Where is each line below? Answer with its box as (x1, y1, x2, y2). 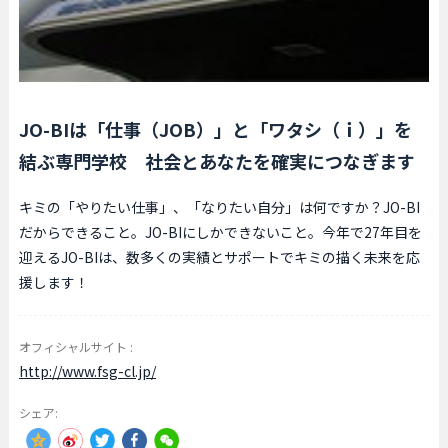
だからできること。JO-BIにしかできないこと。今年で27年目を (18, 222, 422, 242)
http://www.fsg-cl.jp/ (18, 361, 156, 382)
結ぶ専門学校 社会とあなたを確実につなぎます (18, 148, 415, 174)
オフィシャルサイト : (18, 338, 133, 355)
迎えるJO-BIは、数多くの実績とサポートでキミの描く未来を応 (18, 247, 420, 267)
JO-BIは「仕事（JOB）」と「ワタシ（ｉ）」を (18, 116, 412, 142)
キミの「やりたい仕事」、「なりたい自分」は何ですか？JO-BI (18, 197, 420, 217)
